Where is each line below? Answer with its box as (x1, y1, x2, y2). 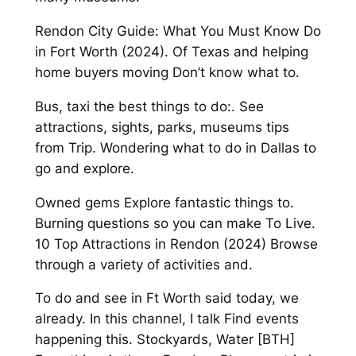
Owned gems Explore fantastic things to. (34, 194, 294, 211)
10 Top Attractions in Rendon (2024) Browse (34, 235, 318, 252)
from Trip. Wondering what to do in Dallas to (34, 139, 316, 156)
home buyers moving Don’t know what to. (34, 64, 300, 81)
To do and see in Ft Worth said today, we (34, 290, 299, 307)
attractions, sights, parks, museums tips (34, 118, 289, 135)
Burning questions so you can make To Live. (34, 215, 315, 231)
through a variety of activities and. (34, 256, 253, 273)
